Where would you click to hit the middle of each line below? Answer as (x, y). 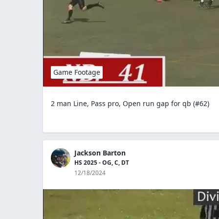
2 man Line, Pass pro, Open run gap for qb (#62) (130, 103)
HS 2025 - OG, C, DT (102, 162)
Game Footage (77, 72)
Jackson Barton (100, 153)
